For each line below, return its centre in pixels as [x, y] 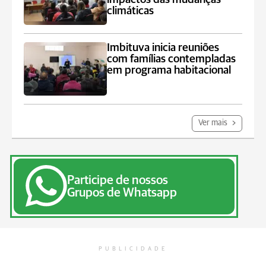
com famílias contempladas [172, 59]
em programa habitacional [169, 70]
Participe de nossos [118, 180]
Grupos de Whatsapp [122, 193]
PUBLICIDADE [133, 249]
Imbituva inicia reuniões [163, 48]
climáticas [131, 11]
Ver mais [214, 123]
